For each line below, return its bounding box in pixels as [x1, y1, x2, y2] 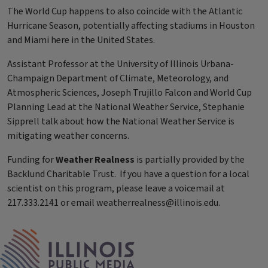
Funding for [7, 153, 56, 166]
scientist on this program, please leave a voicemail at [7, 182, 225, 195]
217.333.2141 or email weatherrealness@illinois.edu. [7, 196, 220, 209]
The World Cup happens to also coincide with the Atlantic [7, 5, 242, 18]
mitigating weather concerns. [7, 129, 129, 142]
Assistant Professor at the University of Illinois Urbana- [7, 57, 234, 71]
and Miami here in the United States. [7, 33, 155, 47]
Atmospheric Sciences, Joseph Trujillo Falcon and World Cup [7, 86, 252, 99]
